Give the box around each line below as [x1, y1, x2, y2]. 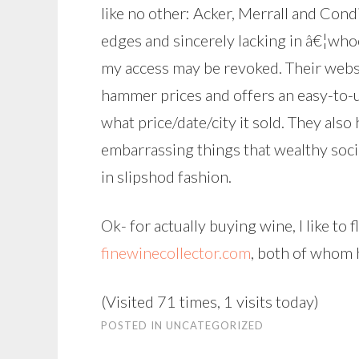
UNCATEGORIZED [166, 319, 264, 332]
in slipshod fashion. [101, 167, 232, 186]
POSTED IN [101, 319, 166, 332]
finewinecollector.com [101, 243, 251, 262]
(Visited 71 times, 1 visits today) [101, 292, 319, 311]
